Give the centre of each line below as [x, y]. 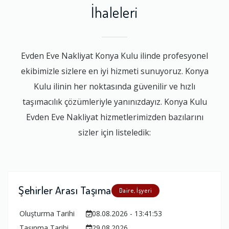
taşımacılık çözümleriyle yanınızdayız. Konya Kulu [114, 101]
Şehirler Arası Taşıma [65, 190]
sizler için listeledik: [114, 132]
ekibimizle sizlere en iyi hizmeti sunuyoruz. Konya [114, 71]
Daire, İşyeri [135, 191]
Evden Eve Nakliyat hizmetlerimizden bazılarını [114, 117]
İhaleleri [114, 12]
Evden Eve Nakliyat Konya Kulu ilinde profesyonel [114, 55]
